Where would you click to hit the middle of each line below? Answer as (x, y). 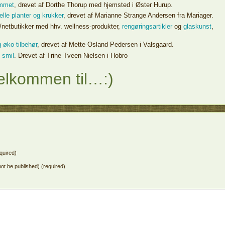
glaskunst (197, 26)
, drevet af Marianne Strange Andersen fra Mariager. (138, 16)
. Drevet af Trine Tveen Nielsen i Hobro (71, 55)
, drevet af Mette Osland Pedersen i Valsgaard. (106, 45)
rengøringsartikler (147, 26)
